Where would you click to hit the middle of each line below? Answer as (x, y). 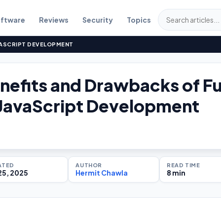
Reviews (54, 20)
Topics (139, 20)
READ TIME (184, 165)
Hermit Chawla (102, 172)
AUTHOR (89, 165)
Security (97, 20)
